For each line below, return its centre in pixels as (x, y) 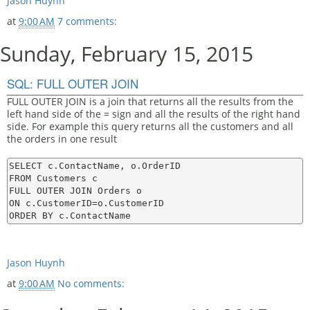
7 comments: (87, 21)
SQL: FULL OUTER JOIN (73, 83)
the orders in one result (62, 139)
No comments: (91, 283)
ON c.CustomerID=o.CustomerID (86, 203)
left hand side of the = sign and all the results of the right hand (154, 114)
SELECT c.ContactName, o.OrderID (95, 166)
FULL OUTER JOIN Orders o (75, 191)
